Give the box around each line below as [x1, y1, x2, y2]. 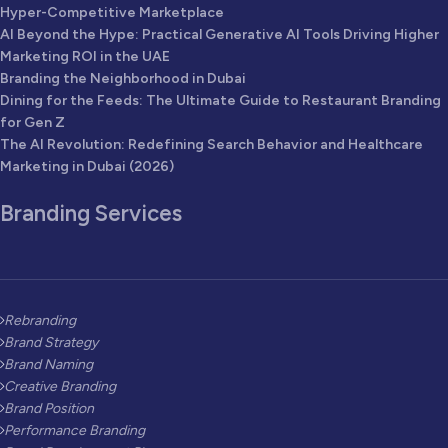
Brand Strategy [4, 334, 98, 352]
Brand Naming [4, 356, 93, 374]
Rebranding [4, 312, 76, 330]
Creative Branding [4, 378, 116, 396]
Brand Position [4, 400, 94, 418]
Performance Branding [4, 422, 145, 440]
